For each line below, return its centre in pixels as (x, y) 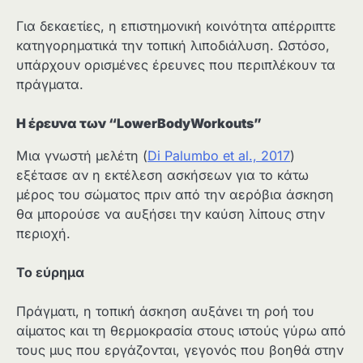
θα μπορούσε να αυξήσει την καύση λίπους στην (171, 214)
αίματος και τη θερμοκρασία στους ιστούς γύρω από (181, 331)
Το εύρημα (50, 273)
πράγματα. (50, 84)
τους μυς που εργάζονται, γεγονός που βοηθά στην (180, 350)
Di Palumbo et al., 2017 (219, 155)
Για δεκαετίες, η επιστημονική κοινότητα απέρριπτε (176, 26)
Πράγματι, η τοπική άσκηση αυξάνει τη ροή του (165, 312)
